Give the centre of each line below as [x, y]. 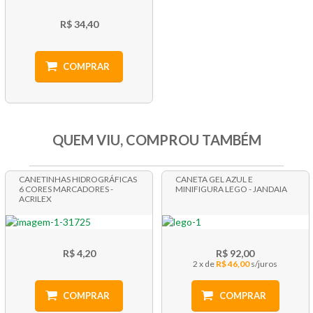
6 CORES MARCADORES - [66, 189]
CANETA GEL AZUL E [214, 179]
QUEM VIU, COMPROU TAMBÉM [156, 139]
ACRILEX [36, 198]
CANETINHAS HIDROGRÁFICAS [78, 179]
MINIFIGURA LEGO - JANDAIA [231, 189]
